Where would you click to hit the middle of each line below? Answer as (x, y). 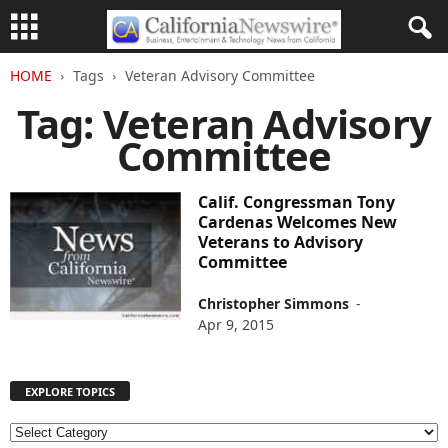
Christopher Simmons (274, 303)
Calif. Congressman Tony (297, 202)
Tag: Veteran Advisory (224, 123)
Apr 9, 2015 (236, 324)
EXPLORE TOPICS (70, 392)
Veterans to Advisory (281, 242)
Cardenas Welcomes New (298, 222)
